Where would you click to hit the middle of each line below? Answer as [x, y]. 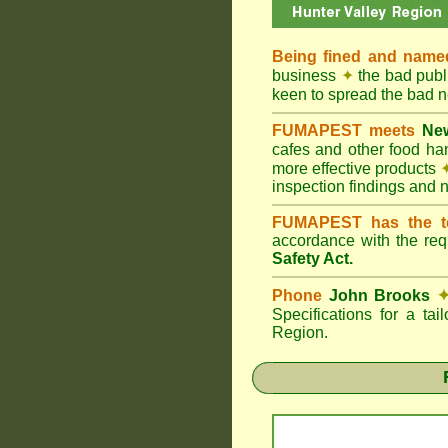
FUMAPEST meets [347, 130]
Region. [300, 332]
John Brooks [379, 295]
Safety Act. [312, 258]
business [306, 75]
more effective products [356, 168]
